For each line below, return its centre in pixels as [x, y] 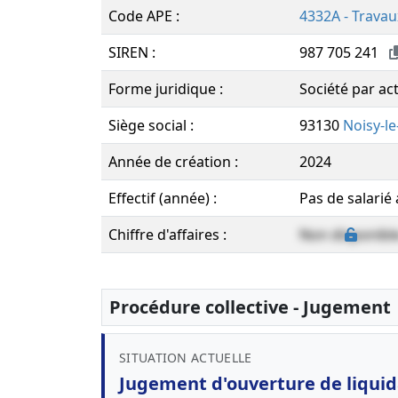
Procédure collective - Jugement [250, 307]
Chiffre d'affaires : [167, 235]
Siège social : [151, 125]
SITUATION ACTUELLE [186, 358]
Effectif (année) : [163, 198]
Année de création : [173, 162]
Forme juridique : [166, 89]
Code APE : [144, 16]
